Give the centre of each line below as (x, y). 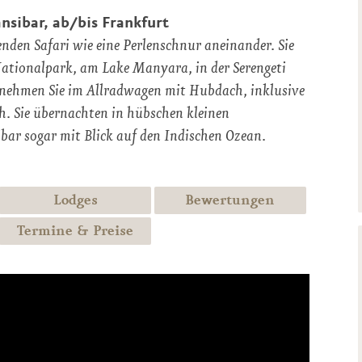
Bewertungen (230, 200)
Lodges (75, 200)
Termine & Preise (76, 231)
